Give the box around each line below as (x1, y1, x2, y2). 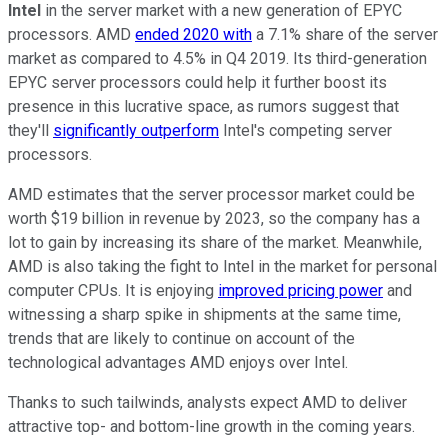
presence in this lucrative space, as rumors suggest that (8, 97, 399, 117)
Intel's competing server (219, 121, 392, 141)
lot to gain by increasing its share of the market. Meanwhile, (8, 233, 422, 253)
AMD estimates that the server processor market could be (8, 185, 415, 205)
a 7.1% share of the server (252, 25, 438, 45)
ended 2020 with (135, 25, 252, 45)
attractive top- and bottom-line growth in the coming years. (8, 417, 415, 437)
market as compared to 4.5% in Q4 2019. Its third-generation (8, 49, 427, 69)
